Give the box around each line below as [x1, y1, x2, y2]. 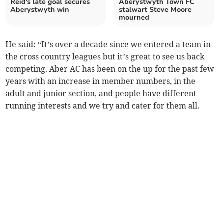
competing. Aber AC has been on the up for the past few [5, 64, 215, 74]
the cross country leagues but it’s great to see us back [5, 52, 205, 62]
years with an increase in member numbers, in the [5, 76, 196, 86]
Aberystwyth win [10, 5, 70, 15]
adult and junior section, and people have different [5, 88, 197, 99]
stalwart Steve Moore [119, 5, 192, 15]
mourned [119, 13, 149, 23]
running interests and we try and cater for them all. [5, 101, 200, 111]
